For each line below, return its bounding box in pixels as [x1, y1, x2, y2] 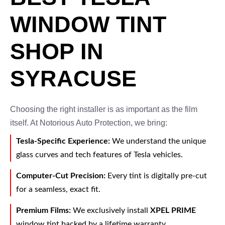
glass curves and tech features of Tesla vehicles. [16, 151, 183, 159]
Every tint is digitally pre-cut [105, 172, 207, 180]
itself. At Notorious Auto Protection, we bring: [10, 119, 167, 127]
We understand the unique [110, 137, 206, 145]
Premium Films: [16, 206, 71, 214]
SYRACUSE [10, 66, 137, 91]
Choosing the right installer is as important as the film [10, 105, 197, 114]
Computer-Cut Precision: [16, 172, 105, 180]
